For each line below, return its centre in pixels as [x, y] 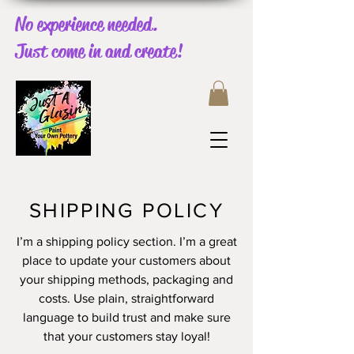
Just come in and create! [99, 51]
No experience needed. [86, 24]
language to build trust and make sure [126, 318]
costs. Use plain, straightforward [126, 299]
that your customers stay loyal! [126, 337]
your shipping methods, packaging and [126, 280]
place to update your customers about [126, 261]
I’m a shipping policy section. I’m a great [126, 242]
